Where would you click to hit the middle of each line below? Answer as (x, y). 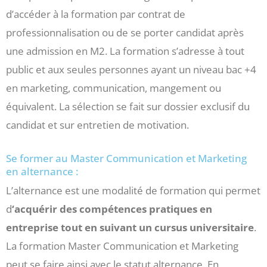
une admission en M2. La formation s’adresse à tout (125, 51)
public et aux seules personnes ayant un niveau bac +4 (131, 70)
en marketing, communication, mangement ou (114, 88)
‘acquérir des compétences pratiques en (112, 209)
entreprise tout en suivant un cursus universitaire (130, 228)
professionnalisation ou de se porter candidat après (125, 33)
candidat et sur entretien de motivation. (97, 125)
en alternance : (42, 172)
